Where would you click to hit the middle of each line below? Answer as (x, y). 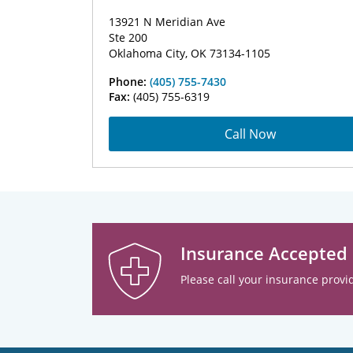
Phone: (129, 82)
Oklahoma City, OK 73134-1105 (190, 53)
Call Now (250, 134)
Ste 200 (128, 37)
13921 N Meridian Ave (167, 22)
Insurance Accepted (264, 253)
